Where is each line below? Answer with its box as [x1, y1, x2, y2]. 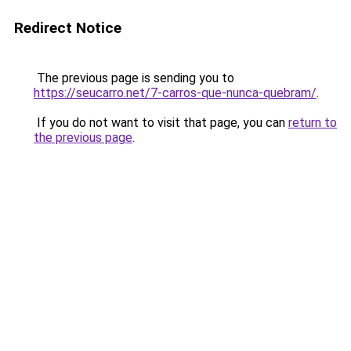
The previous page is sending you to [34, 71, 234, 85]
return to [288, 115, 337, 130]
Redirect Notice [14, 19, 121, 37]
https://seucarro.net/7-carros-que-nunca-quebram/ [34, 85, 317, 100]
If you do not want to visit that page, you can [34, 115, 288, 130]
